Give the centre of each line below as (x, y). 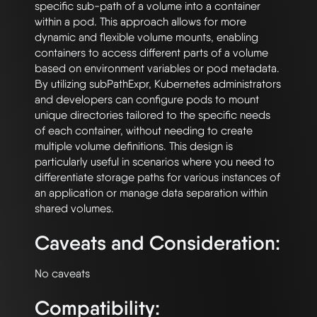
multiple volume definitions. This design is (134, 146)
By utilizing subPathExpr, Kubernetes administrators (158, 84)
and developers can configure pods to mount (147, 100)
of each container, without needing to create (144, 131)
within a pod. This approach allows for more (140, 22)
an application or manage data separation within (151, 193)
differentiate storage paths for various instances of (157, 178)
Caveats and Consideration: (157, 243)
